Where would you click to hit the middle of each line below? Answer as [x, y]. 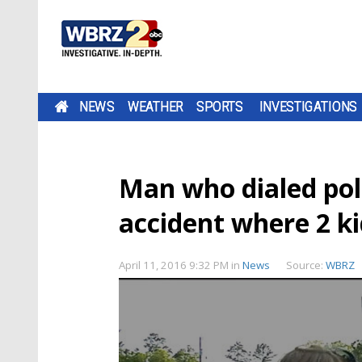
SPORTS [220, 107]
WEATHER [155, 107]
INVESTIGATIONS [308, 107]
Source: [306, 265]
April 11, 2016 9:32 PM [175, 265]
